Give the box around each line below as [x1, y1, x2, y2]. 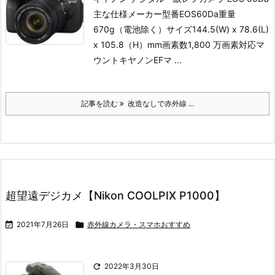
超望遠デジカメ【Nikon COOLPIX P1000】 [6, 189, 225, 202]
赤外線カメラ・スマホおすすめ [87, 220, 190, 229]
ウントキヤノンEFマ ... [93, 55, 182, 65]
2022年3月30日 [104, 261, 159, 271]
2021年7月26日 [17, 220, 69, 229]
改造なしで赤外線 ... [124, 99, 194, 108]
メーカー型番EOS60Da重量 [128, 9, 236, 19]
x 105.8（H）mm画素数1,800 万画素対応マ [93, 39, 265, 50]
